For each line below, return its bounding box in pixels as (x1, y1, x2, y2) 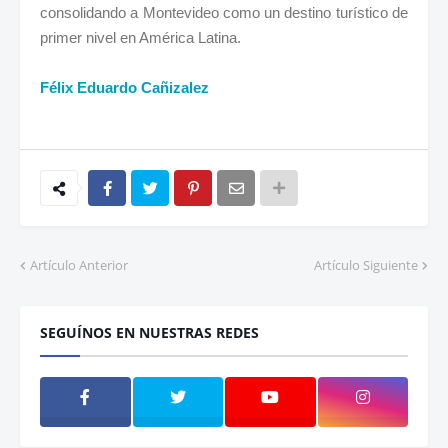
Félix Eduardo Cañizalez (40, 79, 209, 97)
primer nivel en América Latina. (40, 29, 241, 47)
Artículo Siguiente (314, 256, 418, 275)
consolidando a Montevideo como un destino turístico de (40, 4, 408, 22)
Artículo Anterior (30, 256, 128, 275)
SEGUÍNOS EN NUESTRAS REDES (40, 323, 259, 343)
